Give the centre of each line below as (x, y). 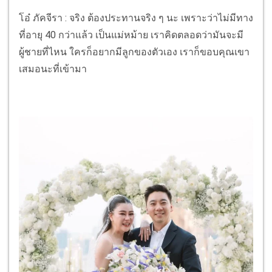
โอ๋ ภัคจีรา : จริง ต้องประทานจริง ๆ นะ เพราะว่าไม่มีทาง (136, 18)
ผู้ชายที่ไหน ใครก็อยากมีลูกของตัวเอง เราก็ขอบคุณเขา (134, 52)
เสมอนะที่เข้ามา (53, 69)
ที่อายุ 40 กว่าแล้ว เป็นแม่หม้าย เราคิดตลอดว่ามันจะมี (131, 35)
